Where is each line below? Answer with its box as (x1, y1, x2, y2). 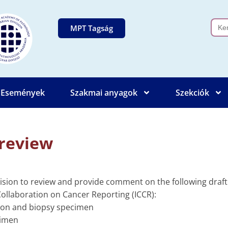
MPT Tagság (70, 23, 113, 33)
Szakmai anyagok (70, 87, 137, 98)
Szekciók (175, 87, 209, 98)
